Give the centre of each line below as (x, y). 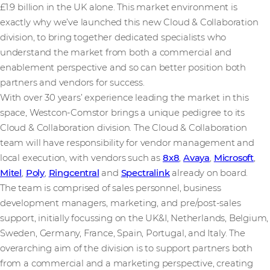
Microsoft (234, 158)
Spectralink (145, 173)
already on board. (209, 173)
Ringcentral (74, 173)
